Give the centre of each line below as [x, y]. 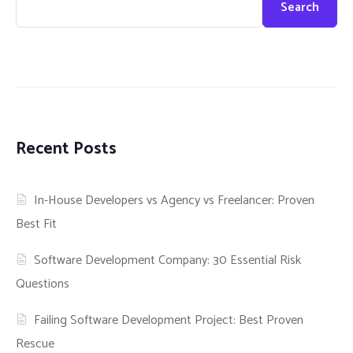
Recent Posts [66, 149]
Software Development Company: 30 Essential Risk [168, 261]
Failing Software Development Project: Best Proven [169, 321]
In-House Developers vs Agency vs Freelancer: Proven [175, 201]
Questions [43, 284]
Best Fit [36, 225]
